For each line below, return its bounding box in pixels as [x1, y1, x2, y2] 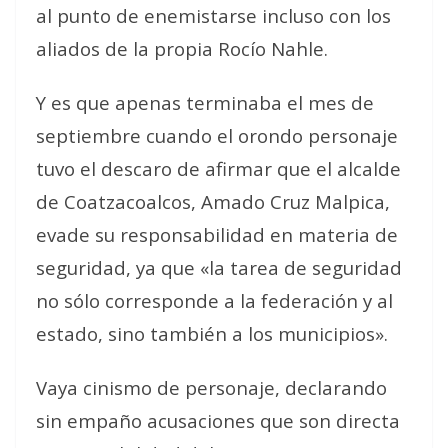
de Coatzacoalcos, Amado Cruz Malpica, [36, 189, 390, 214]
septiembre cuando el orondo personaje [36, 123, 398, 148]
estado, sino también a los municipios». [36, 321, 388, 346]
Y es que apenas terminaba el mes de [36, 90, 374, 115]
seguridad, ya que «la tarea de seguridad [36, 255, 402, 280]
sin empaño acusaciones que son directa [36, 408, 400, 433]
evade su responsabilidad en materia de [36, 222, 398, 247]
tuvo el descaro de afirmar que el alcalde [36, 156, 401, 181]
